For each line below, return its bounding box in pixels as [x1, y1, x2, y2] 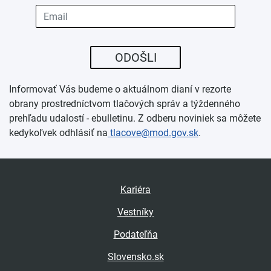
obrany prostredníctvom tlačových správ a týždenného [9, 98, 240, 110]
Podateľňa [113, 229, 158, 241]
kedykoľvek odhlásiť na [9, 127, 108, 139]
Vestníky [117, 206, 154, 218]
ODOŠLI [114, 50, 157, 65]
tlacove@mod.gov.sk [108, 127, 198, 139]
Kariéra [120, 184, 151, 196]
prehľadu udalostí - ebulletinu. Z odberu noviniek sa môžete [9, 113, 261, 125]
